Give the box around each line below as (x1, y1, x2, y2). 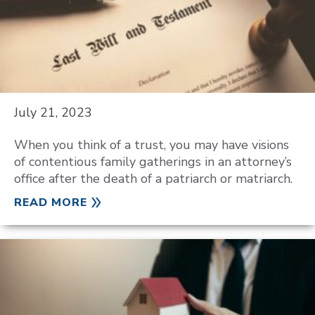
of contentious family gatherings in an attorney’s (14, 153, 292, 170)
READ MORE (14, 195, 87, 210)
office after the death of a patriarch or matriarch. (14, 170, 292, 187)
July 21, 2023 (14, 104, 92, 121)
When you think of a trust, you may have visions (14, 136, 289, 153)
